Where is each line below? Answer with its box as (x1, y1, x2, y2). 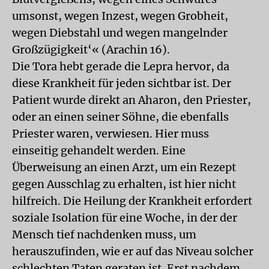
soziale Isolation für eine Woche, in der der (12, 211, 237, 225)
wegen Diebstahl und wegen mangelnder (12, 26, 228, 40)
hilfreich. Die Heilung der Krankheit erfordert (12, 194, 252, 208)
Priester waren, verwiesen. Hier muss (12, 127, 209, 141)
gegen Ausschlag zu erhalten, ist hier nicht (12, 177, 236, 191)
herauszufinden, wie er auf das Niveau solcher (12, 244, 253, 258)
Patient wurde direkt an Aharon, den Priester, (12, 93, 251, 107)
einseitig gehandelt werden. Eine (12, 144, 186, 157)
